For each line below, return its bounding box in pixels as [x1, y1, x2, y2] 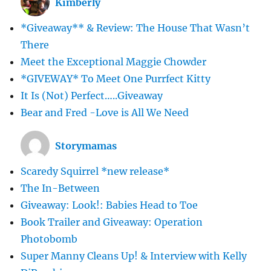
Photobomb [21, 232, 78, 245]
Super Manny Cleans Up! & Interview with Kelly [21, 249, 247, 262]
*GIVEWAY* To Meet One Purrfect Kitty [21, 72, 211, 85]
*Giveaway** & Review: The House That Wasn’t [21, 21, 250, 34]
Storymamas [55, 139, 117, 152]
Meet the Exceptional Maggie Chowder [21, 55, 207, 68]
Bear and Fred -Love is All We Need [21, 106, 189, 119]
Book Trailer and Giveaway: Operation [21, 215, 203, 228]
